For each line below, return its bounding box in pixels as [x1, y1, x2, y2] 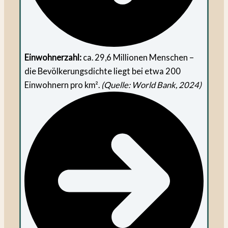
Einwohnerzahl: [24, 52, 82, 62]
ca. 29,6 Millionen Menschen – [81, 52, 194, 62]
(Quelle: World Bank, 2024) [101, 79, 202, 90]
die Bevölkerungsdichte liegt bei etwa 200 [24, 66, 181, 76]
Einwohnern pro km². [24, 79, 102, 90]
